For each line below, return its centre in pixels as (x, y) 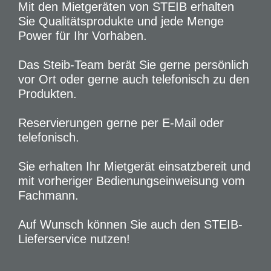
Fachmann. (48, 195)
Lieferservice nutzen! (74, 239)
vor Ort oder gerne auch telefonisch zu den (134, 79)
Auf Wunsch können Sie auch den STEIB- (130, 224)
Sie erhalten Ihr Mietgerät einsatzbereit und (134, 166)
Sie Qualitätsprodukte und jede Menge (121, 21)
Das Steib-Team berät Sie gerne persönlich (133, 65)
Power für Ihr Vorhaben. (83, 36)
